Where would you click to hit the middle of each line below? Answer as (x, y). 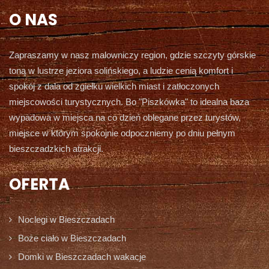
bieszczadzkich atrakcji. (56, 148)
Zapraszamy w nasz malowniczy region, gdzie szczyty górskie (132, 55)
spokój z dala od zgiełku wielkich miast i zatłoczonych (114, 86)
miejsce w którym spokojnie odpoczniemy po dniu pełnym (122, 133)
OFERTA (39, 184)
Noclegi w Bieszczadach (66, 219)
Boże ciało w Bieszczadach (72, 238)
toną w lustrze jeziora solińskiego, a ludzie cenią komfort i (121, 70)
